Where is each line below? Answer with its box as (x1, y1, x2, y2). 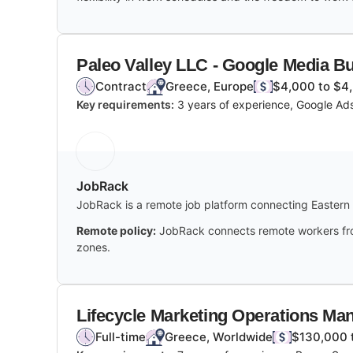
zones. (76, 240, 110, 254)
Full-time (95, 329, 146, 344)
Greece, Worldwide (165, 329, 273, 344)
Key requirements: (76, 97, 174, 111)
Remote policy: (76, 223, 156, 237)
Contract (95, 78, 147, 94)
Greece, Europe (165, 78, 254, 94)
